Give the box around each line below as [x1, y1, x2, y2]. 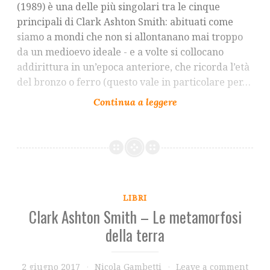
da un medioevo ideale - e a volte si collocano [17, 45, 224, 59]
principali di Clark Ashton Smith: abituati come [17, 15, 233, 29]
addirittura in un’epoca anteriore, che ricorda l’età [17, 60, 250, 74]
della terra [105, 223, 165, 246]
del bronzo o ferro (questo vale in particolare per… [17, 75, 251, 89]
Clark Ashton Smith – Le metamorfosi [28, 205, 242, 228]
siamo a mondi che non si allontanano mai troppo [17, 30, 243, 44]
